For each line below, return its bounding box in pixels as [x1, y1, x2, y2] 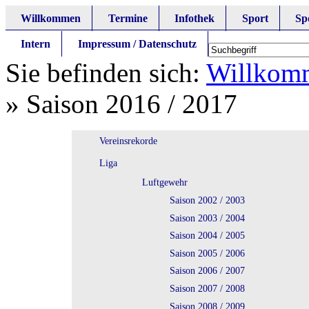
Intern [21, 37, 51, 50]
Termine [108, 12, 148, 24]
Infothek [175, 12, 215, 24]
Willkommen [21, 12, 81, 24]
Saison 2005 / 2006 [169, 247, 245, 259]
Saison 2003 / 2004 [169, 212, 245, 223]
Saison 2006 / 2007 [169, 265, 245, 277]
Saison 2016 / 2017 [26, 89, 237, 119]
